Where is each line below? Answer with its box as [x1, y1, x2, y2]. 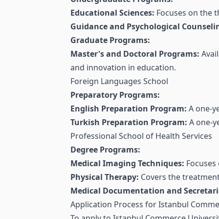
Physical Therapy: [70, 172, 139, 183]
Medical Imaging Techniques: [70, 158, 184, 169]
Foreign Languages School [70, 76, 168, 87]
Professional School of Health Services [70, 131, 212, 142]
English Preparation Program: [70, 103, 187, 114]
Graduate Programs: [70, 35, 150, 46]
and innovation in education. [70, 62, 176, 73]
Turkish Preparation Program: [70, 117, 187, 128]
